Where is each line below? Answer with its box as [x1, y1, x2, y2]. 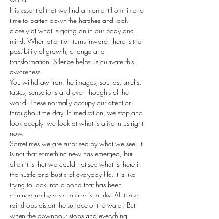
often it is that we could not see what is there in [10, 159, 144, 169]
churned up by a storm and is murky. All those [10, 190, 140, 199]
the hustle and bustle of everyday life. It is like [10, 170, 137, 179]
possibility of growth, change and [10, 46, 107, 56]
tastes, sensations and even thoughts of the [10, 88, 131, 97]
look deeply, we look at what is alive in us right [10, 118, 145, 128]
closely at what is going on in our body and [10, 26, 136, 35]
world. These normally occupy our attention [10, 98, 134, 107]
